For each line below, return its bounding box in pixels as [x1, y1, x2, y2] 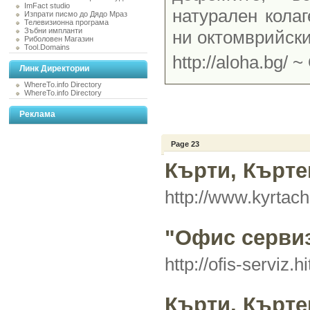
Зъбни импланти [24, 26, 82, 35]
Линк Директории [19, 64, 89, 73]
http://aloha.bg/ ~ [172, 52, 308, 73]
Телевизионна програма [24, 18, 109, 26]
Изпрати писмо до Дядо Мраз [24, 10, 127, 18]
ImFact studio [24, 1, 70, 10]
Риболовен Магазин [24, 35, 93, 43]
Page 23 [171, 140, 199, 148]
